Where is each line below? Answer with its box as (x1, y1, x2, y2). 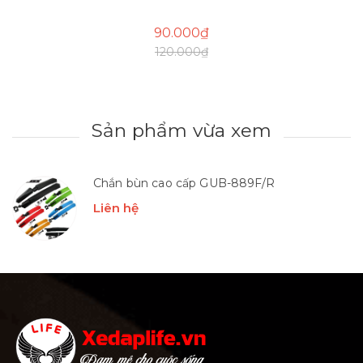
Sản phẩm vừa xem (91, 118, 272, 142)
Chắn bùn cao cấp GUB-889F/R (93, 175, 275, 190)
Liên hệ (93, 199, 139, 216)
